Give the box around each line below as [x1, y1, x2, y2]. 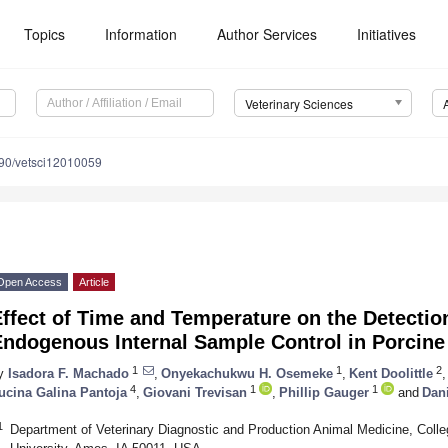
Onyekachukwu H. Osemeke [161, 365, 333, 381]
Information [105, 24, 178, 44]
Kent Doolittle [349, 365, 433, 381]
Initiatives [357, 24, 417, 44]
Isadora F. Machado [8, 365, 129, 381]
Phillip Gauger [279, 384, 369, 400]
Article [79, 276, 109, 289]
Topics [24, 24, 66, 44]
